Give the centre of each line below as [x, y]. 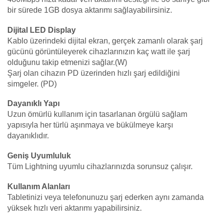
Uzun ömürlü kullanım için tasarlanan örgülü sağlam [97, 114]
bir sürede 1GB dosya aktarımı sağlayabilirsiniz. [90, 10]
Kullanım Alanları [39, 186]
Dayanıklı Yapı [33, 104]
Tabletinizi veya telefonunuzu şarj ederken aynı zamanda [106, 197]
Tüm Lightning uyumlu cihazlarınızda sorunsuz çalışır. [100, 166]
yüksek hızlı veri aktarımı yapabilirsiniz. [75, 208]
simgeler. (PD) [32, 84]
